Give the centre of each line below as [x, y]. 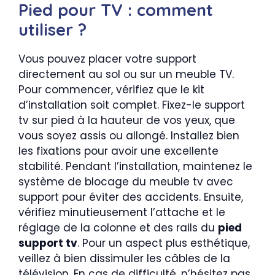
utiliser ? [52, 29]
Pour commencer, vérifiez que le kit [111, 90]
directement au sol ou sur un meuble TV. [126, 74]
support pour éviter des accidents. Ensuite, [131, 197]
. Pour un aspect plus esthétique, [164, 243]
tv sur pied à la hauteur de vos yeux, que [127, 120]
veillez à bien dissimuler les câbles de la [124, 258]
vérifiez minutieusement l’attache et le [122, 212]
